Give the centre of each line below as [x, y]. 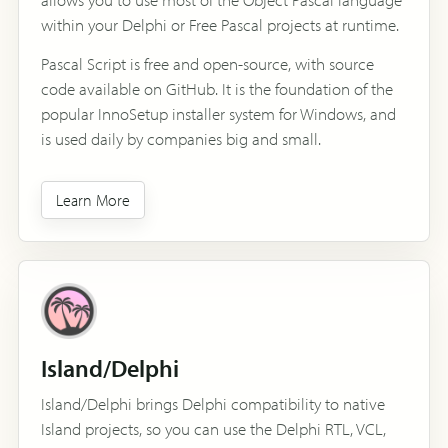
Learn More [93, 199]
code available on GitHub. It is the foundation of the [217, 88]
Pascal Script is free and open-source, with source [207, 63]
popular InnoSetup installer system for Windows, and [218, 113]
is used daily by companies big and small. [181, 138]
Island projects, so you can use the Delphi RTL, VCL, [213, 428]
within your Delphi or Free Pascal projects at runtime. [220, 24]
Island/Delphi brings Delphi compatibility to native [213, 403]
